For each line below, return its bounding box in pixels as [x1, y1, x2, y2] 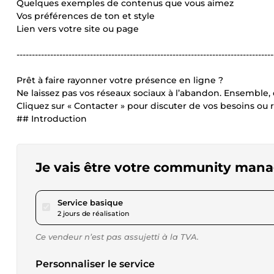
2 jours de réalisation [57, 209, 129, 218]
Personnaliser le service [35, 258, 155, 270]
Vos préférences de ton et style [17, 10, 155, 21]
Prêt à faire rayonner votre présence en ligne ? [17, 75, 223, 86]
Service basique [57, 198, 123, 207]
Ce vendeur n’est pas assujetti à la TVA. [35, 232, 199, 242]
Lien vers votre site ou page [17, 23, 139, 34]
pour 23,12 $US [122, 197, 182, 207]
